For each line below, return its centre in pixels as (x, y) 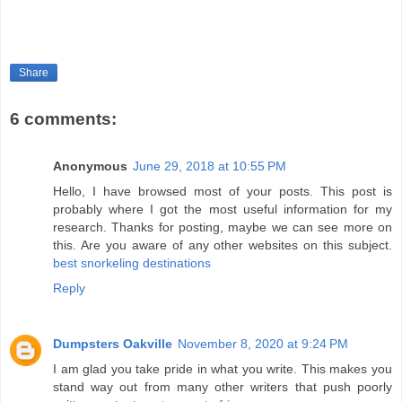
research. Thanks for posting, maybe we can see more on (223, 227)
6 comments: (63, 119)
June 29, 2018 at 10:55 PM (210, 166)
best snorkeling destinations (132, 262)
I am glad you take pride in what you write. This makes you (223, 368)
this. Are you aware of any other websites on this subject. (223, 245)
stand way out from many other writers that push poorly (223, 386)
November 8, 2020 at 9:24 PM (263, 343)
